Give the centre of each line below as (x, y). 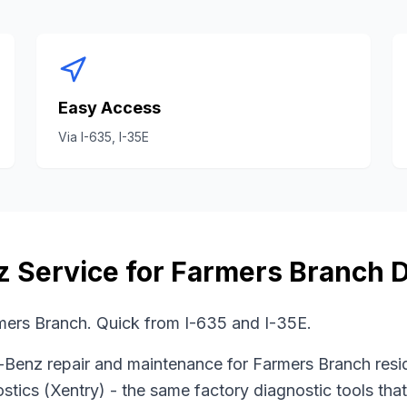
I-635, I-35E (115, 137)
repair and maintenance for (148, 364)
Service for (91, 272)
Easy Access (109, 108)
